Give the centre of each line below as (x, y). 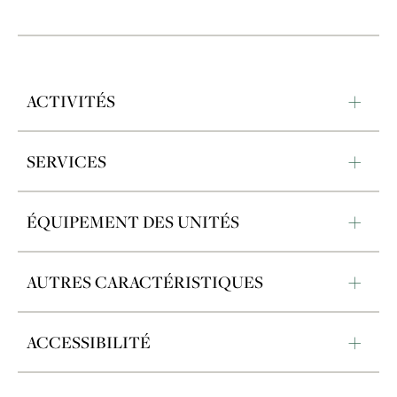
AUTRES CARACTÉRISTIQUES (145, 281)
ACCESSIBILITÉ (89, 342)
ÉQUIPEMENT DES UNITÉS (133, 221)
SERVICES (66, 161)
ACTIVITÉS (71, 101)
